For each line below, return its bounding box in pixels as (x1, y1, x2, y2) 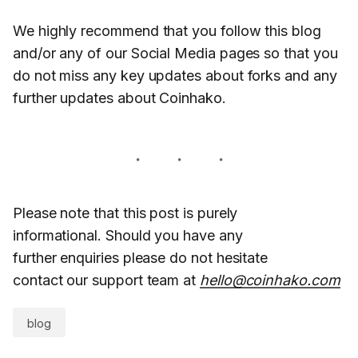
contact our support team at (13, 272, 200, 289)
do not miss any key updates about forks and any (13, 67, 337, 85)
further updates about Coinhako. (13, 89, 226, 107)
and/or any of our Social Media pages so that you (13, 45, 338, 62)
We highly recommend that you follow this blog (13, 22, 321, 40)
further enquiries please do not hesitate (13, 249, 268, 267)
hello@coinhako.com (199, 272, 340, 289)
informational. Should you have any (13, 227, 243, 245)
